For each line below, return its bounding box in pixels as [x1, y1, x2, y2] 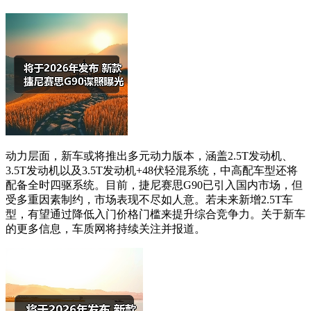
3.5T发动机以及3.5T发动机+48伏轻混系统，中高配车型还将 [6, 165, 298, 177]
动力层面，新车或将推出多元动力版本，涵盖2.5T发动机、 [6, 150, 293, 162]
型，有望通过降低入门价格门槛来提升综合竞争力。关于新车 [6, 208, 305, 221]
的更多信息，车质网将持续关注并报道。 [6, 223, 205, 235]
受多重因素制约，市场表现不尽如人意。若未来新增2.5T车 [6, 194, 293, 206]
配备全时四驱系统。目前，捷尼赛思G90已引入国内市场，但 [6, 179, 303, 192]
